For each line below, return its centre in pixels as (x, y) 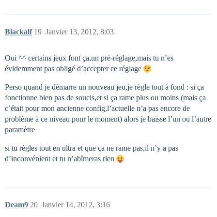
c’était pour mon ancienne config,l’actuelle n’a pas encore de (97, 108)
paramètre (20, 129)
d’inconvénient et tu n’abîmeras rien (61, 158)
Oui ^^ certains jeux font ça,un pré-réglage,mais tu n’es (89, 58)
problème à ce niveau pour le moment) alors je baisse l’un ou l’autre (108, 119)
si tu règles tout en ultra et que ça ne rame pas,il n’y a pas (92, 148)
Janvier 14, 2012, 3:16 (76, 204)
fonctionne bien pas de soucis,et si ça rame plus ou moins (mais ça (105, 97)
